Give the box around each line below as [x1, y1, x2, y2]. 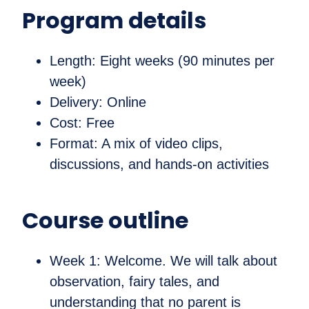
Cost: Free [50, 115, 114, 131]
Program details [22, 5, 206, 37]
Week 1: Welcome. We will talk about [50, 253, 277, 269]
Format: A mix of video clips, [50, 136, 223, 152]
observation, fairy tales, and [50, 274, 219, 290]
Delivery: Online [50, 94, 146, 110]
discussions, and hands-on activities [50, 157, 269, 172]
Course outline [22, 205, 188, 237]
